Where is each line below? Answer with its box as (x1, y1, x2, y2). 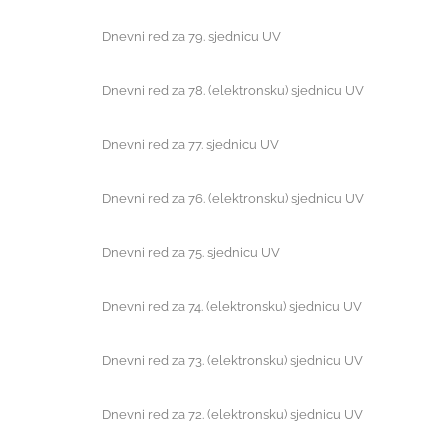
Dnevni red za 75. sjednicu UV (102, 245, 280, 260)
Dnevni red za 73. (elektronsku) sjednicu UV (102, 353, 363, 368)
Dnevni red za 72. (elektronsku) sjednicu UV (102, 407, 363, 422)
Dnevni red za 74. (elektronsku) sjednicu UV (102, 299, 362, 314)
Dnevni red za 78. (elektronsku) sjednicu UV (102, 83, 364, 98)
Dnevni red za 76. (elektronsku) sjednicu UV (102, 191, 364, 206)
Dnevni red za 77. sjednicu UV (102, 137, 279, 152)
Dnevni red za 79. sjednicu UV (102, 29, 281, 44)
